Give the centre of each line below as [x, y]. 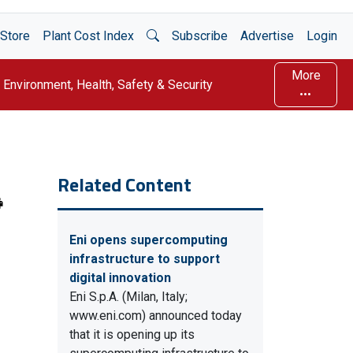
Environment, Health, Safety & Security [108, 84]
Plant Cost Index [88, 36]
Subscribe [200, 36]
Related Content [124, 184]
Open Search [181, 35]
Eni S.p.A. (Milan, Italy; [128, 297]
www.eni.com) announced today [156, 316]
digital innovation [120, 278]
